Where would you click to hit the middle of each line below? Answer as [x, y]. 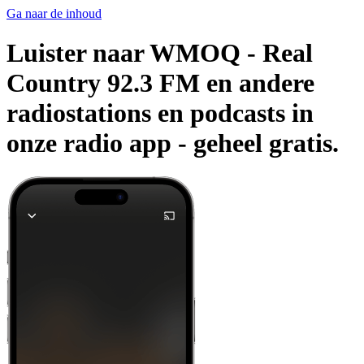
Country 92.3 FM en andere [160, 83]
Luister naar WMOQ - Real [160, 53]
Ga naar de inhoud [54, 13]
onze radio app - [100, 143]
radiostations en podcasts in [160, 113]
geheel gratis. [266, 143]
